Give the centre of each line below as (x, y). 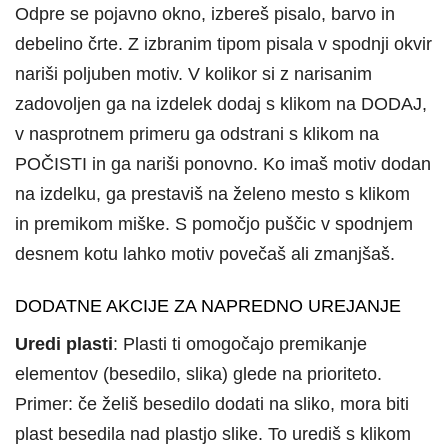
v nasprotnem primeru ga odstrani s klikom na (197, 133)
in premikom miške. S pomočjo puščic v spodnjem (214, 223)
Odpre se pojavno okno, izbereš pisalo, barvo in (205, 13)
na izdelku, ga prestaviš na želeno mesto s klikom (215, 193)
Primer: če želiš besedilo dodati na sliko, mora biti (212, 404)
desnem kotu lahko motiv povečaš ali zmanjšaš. (205, 253)
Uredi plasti (64, 344)
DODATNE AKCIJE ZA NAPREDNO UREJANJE (208, 306)
